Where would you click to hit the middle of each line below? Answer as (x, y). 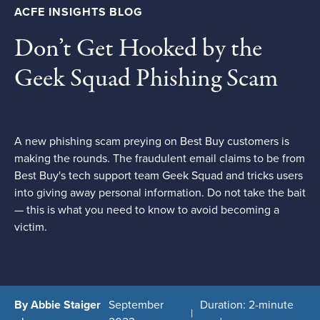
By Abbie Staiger (57, 305)
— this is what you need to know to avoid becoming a (147, 210)
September (136, 305)
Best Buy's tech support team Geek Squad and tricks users (159, 176)
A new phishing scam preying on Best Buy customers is (152, 141)
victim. (32, 227)
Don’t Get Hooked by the (138, 49)
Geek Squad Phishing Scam (146, 79)
